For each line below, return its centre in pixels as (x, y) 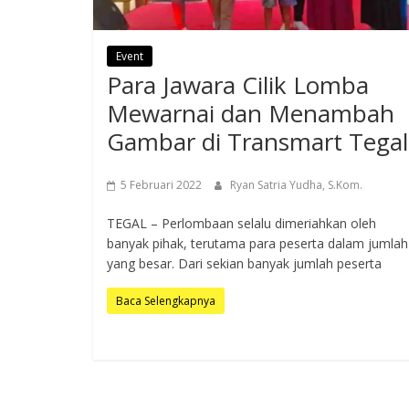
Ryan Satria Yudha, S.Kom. (296, 185)
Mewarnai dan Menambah (251, 114)
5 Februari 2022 (161, 185)
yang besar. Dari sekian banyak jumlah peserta (244, 264)
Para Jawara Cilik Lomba (238, 85)
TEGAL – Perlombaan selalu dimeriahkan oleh (241, 224)
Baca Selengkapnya (166, 301)
